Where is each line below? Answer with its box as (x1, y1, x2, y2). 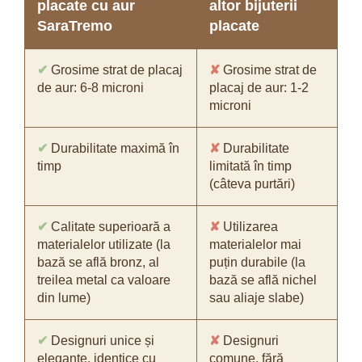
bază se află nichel (209, 273, 317, 287)
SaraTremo (37, 18, 112, 34)
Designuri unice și (48, 334, 154, 347)
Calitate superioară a (48, 220, 170, 234)
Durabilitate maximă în (48, 141, 179, 155)
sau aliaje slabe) (209, 291, 304, 305)
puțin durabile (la (209, 255, 305, 269)
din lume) (37, 291, 90, 305)
